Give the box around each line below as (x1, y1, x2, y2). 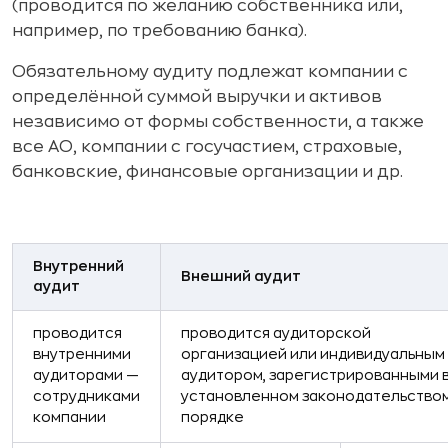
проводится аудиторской (181, 326, 371, 340)
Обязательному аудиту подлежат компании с (12, 64, 408, 80)
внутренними (33, 347, 131, 361)
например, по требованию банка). (12, 23, 307, 39)
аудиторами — (33, 368, 139, 382)
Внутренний (33, 259, 124, 273)
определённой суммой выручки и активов (12, 89, 382, 105)
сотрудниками (33, 389, 140, 403)
